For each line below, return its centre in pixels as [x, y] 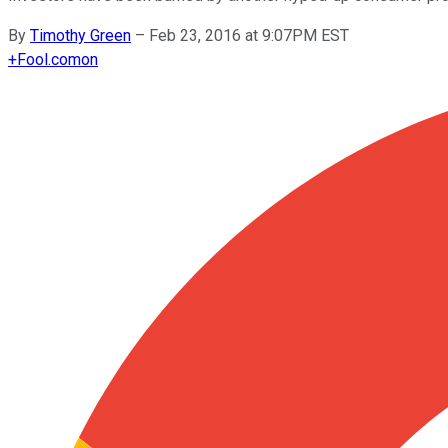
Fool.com [49, 59]
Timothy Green [80, 35]
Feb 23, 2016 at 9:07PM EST [249, 35]
